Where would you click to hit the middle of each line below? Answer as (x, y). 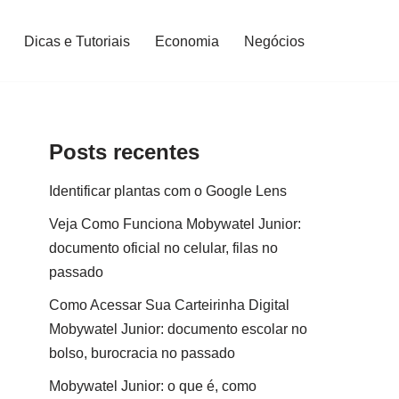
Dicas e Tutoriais (77, 41)
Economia (187, 41)
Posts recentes (124, 152)
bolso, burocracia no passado (142, 353)
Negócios (274, 41)
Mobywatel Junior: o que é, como (153, 386)
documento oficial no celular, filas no (163, 248)
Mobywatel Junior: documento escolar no (178, 329)
